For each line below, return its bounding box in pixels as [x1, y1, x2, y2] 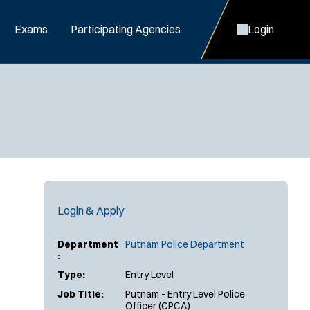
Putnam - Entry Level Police [125, 287, 245, 300]
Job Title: [57, 287, 104, 300]
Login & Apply [57, 203, 124, 217]
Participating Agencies [71, 22, 181, 36]
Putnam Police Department [125, 237, 244, 250]
